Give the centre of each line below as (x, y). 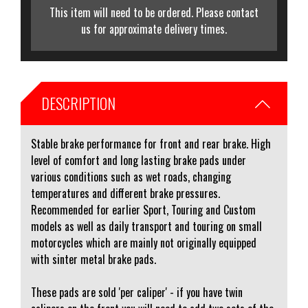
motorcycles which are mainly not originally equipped (144, 243)
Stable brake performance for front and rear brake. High (151, 144)
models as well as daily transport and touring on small (146, 226)
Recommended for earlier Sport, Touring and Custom (143, 210)
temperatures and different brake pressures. (125, 193)
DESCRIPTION (78, 103)
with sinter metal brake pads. (93, 259)
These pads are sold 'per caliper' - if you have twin (137, 292)
